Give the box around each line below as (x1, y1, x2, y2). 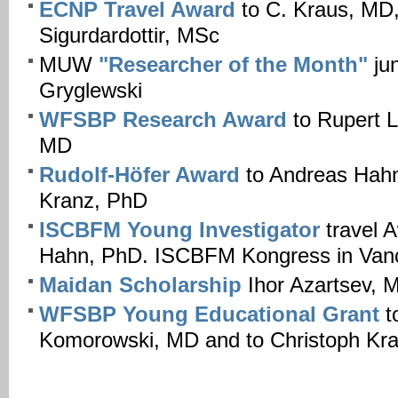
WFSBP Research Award (39, 108, 293, 132)
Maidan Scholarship (39, 274, 242, 298)
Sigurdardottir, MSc (39, 24, 219, 48)
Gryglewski (39, 79, 142, 103)
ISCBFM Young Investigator (39, 219, 320, 243)
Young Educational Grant (123, 302, 379, 326)
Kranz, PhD (39, 189, 147, 213)
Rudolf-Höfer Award (39, 163, 240, 187)
